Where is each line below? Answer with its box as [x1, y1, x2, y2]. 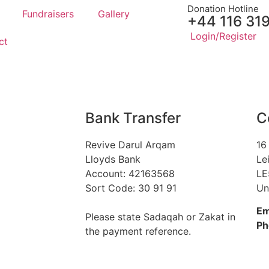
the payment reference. [85, 225, 191, 237]
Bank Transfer [85, 109, 181, 127]
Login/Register [190, 30, 256, 42]
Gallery [97, 8, 130, 20]
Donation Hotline [187, 3, 259, 14]
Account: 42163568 [85, 168, 175, 180]
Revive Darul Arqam [85, 139, 175, 151]
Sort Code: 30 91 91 [85, 182, 177, 194]
